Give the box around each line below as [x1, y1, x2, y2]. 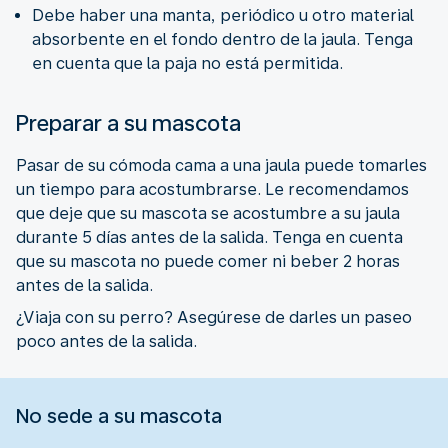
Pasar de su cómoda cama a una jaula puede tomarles [16, 155, 427, 175]
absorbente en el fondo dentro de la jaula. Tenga [32, 29, 413, 49]
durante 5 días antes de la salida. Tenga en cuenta [16, 227, 403, 247]
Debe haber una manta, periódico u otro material [32, 5, 414, 25]
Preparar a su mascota [16, 109, 241, 136]
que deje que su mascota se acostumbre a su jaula [16, 203, 400, 223]
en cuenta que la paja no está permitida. [32, 53, 343, 73]
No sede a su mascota [16, 403, 222, 428]
